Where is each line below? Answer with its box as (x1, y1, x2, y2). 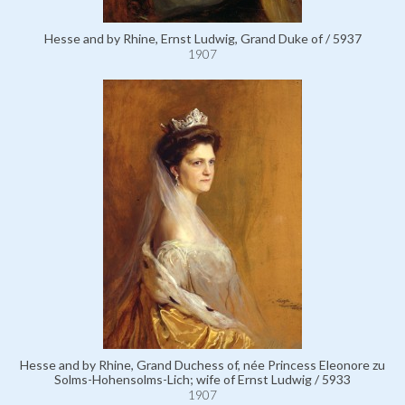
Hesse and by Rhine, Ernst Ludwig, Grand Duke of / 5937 (43, 31, 362, 46)
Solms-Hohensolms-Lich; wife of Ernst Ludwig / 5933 (54, 372, 351, 387)
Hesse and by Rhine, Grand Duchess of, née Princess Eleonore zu (20, 357, 385, 372)
